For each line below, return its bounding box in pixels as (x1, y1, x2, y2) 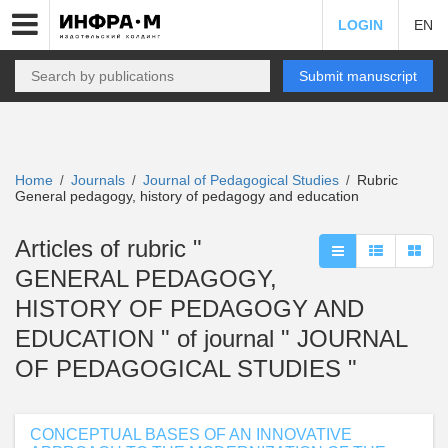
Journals (71, 172, 125, 188)
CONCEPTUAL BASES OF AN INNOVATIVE (30, 426, 352, 443)
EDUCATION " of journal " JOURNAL (15, 325, 407, 352)
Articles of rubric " (15, 235, 202, 262)
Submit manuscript (299, 68, 417, 84)
